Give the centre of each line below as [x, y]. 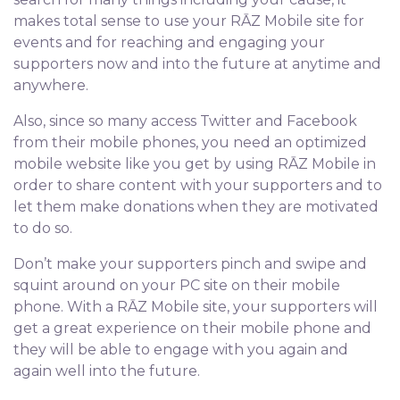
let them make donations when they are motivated [196, 207]
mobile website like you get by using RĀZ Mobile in [195, 164]
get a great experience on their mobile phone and [192, 328]
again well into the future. [107, 371]
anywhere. [51, 85]
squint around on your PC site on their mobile [177, 285]
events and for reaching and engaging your [169, 42]
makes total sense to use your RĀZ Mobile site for [189, 21]
